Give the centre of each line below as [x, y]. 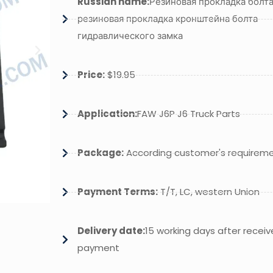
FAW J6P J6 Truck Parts [188, 114]
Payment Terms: [117, 192]
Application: [107, 114]
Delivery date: [111, 231]
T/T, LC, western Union [208, 192]
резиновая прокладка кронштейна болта [167, 19]
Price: [91, 75]
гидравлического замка [130, 36]
